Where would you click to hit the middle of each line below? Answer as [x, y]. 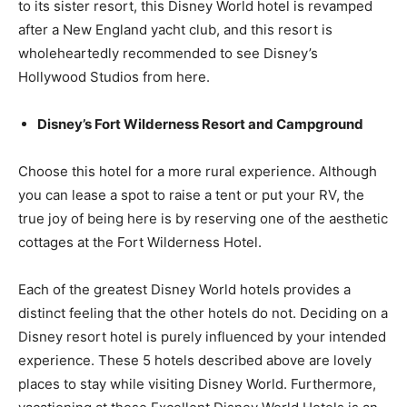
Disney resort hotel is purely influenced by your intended [202, 337]
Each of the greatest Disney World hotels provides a [184, 289]
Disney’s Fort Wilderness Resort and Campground [200, 124]
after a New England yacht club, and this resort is [175, 30]
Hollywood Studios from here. [114, 77]
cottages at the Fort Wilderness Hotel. [140, 242]
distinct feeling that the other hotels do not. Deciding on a [203, 313]
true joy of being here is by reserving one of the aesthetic [203, 218]
